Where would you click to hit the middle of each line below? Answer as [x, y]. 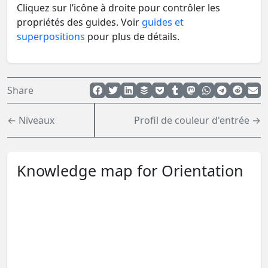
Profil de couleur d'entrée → [197, 120]
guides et [163, 22]
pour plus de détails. [132, 36]
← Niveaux [31, 120]
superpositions [51, 36]
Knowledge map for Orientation [130, 170]
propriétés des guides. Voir [79, 22]
